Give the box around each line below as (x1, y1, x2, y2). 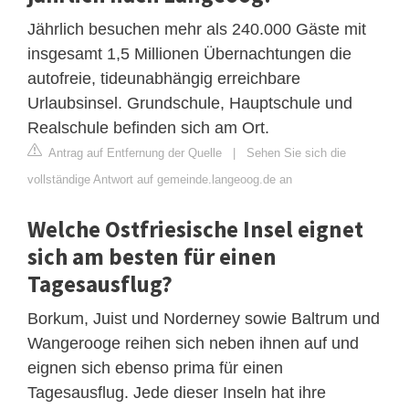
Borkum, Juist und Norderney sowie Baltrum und (27, 309, 380, 328)
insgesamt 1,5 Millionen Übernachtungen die (27, 44, 351, 63)
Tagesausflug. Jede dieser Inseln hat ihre (27, 383, 326, 402)
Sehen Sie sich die (246, 145, 346, 160)
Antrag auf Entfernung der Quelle (46, 145, 222, 160)
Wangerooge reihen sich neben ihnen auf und (27, 333, 359, 352)
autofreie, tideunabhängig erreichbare (27, 68, 300, 88)
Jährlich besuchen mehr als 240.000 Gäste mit (27, 19, 366, 38)
